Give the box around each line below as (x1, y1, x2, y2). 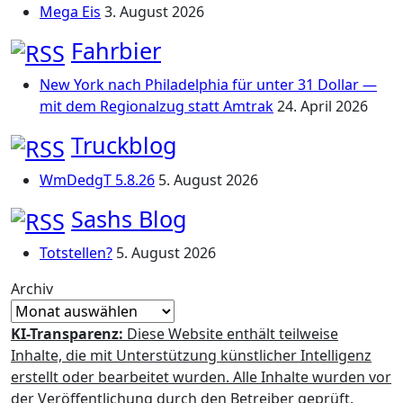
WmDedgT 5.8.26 (40, 169, 155, 190)
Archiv (11, 278, 53, 299)
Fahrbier (71, 35, 161, 67)
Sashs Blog (71, 202, 187, 234)
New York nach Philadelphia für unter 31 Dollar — (40, 75, 377, 95)
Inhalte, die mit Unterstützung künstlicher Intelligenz (11, 345, 372, 365)
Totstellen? (40, 242, 112, 263)
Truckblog (71, 130, 177, 161)
